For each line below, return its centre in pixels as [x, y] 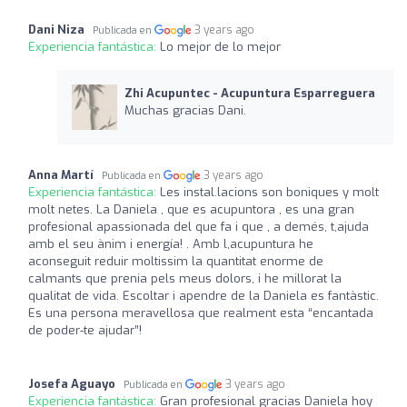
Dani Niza [56, 29]
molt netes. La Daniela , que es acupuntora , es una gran [191, 209]
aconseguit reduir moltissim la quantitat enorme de [176, 261]
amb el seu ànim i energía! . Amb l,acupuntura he [171, 243]
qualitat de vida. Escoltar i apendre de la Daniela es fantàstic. [203, 295]
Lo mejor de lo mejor [220, 46]
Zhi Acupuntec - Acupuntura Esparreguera [249, 93]
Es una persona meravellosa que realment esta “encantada [201, 313]
